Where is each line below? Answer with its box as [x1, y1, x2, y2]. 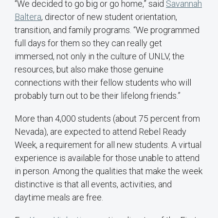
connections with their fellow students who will [15, 77, 191, 88]
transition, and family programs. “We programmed [15, 24, 200, 35]
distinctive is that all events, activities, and [15, 179, 172, 189]
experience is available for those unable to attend [15, 152, 200, 163]
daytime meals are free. [15, 192, 103, 202]
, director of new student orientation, [41, 11, 177, 22]
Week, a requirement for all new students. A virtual [15, 139, 201, 150]
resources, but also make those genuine [15, 64, 163, 74]
